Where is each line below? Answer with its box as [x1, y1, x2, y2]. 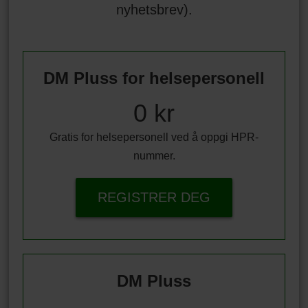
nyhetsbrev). [115, 1, 192, 17]
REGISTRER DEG [98, 189, 210, 205]
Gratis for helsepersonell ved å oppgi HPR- [49, 131, 258, 143]
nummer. [133, 149, 175, 162]
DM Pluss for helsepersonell [43, 68, 265, 87]
